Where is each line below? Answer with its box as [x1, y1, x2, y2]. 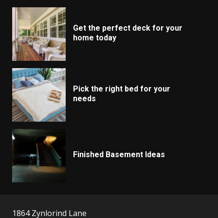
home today [73, 33, 116, 42]
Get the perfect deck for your [73, 23, 182, 33]
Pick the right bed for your [73, 84, 170, 93]
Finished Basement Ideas [73, 149, 165, 159]
